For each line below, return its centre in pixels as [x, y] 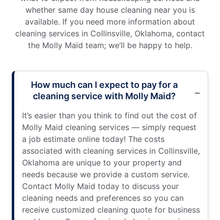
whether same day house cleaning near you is [110, 10]
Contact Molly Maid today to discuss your [100, 186]
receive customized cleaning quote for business [111, 209]
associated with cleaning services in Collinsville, [111, 151]
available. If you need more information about [110, 21]
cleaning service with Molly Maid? [104, 96]
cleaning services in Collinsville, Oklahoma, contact [110, 33]
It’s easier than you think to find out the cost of [110, 115]
